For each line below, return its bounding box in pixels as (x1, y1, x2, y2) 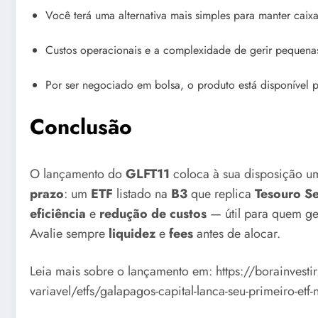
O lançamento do (30, 164, 126, 183)
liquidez (109, 224, 155, 243)
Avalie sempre (30, 224, 109, 243)
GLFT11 (126, 164, 170, 183)
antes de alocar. (193, 224, 280, 243)
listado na (113, 184, 171, 203)
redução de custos (99, 204, 207, 223)
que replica (187, 184, 255, 203)
